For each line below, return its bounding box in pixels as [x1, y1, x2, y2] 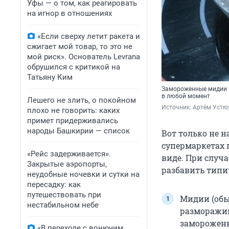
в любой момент [162, 93, 210, 100]
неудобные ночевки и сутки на [27, 170, 140, 179]
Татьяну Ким [27, 73, 73, 82]
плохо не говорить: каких [27, 106, 120, 115]
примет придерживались [27, 116, 118, 125]
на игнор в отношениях [27, 9, 112, 18]
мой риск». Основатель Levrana [27, 52, 140, 61]
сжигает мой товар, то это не [27, 42, 132, 51]
